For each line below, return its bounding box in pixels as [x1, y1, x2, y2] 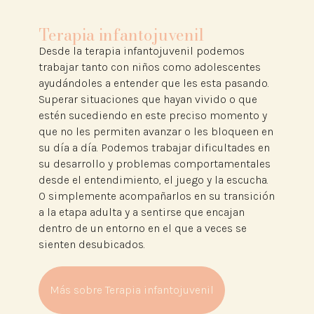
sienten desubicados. [38, 237, 145, 251]
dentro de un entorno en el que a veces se [38, 221, 247, 235]
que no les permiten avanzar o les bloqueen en [38, 124, 273, 138]
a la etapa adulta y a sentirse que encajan [38, 205, 245, 219]
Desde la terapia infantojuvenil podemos [38, 43, 245, 57]
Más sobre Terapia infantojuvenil [49, 282, 214, 296]
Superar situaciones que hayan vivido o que [38, 92, 257, 106]
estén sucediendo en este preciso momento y [38, 108, 267, 122]
